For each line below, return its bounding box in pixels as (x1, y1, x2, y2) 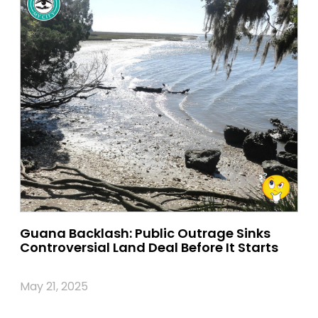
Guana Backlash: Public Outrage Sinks (20, 224, 270, 242)
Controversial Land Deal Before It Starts (20, 238, 278, 256)
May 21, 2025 (20, 278, 88, 295)
